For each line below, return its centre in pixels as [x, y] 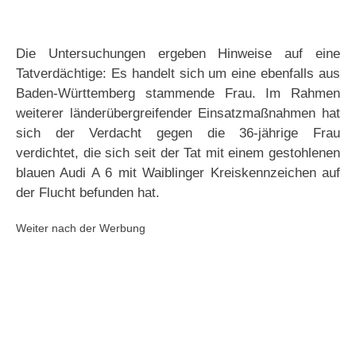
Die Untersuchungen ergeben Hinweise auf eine [178, 54]
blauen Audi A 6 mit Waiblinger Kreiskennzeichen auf [178, 173]
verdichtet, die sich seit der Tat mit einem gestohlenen [178, 153]
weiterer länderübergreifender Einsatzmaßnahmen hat [178, 114]
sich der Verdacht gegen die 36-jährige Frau [178, 133]
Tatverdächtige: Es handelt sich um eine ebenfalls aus [178, 74]
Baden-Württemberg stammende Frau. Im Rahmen [178, 94]
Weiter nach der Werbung [81, 228]
